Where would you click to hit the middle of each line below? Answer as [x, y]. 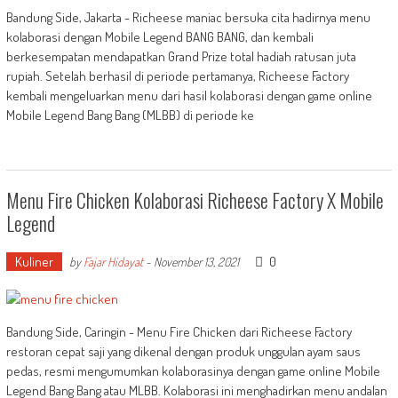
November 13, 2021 [196, 262]
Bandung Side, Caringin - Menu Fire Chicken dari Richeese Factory [179, 332]
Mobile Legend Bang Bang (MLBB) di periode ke [130, 115]
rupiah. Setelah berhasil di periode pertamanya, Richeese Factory [177, 76]
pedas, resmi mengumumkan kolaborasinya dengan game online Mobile [193, 371]
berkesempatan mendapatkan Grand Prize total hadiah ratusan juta [181, 56]
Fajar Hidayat [113, 262]
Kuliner [34, 262]
